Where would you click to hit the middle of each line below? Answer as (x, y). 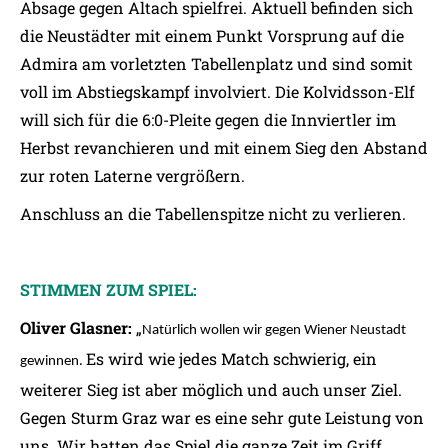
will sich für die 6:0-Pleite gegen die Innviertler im (208, 119)
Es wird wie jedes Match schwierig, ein (231, 358)
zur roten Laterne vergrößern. (132, 175)
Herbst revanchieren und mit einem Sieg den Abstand (224, 147)
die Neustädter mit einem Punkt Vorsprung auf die (212, 35)
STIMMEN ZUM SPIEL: (108, 289)
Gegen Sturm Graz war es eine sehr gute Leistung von (222, 417)
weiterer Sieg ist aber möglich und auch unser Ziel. (211, 389)
